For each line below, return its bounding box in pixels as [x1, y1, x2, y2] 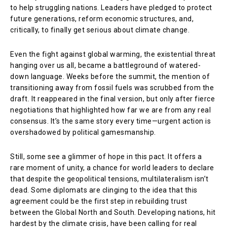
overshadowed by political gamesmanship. [10, 128, 156, 136]
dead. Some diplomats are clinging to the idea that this [10, 185, 198, 194]
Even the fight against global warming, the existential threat [10, 50, 216, 58]
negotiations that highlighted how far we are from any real [10, 105, 211, 114]
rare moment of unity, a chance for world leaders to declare [10, 163, 214, 172]
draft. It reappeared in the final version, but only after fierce [10, 94, 215, 103]
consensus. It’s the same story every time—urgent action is [10, 117, 211, 125]
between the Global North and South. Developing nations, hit [10, 208, 216, 216]
